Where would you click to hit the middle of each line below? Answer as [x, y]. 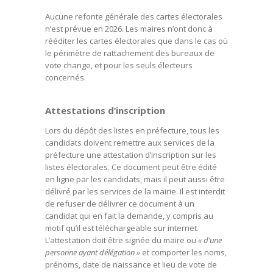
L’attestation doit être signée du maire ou [122, 240]
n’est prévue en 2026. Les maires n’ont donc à [129, 29]
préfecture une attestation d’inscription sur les [131, 155]
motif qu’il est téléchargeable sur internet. [122, 228]
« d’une [210, 240]
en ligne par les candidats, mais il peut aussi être [135, 179]
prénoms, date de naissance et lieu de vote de [131, 264]
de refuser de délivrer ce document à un [120, 204]
